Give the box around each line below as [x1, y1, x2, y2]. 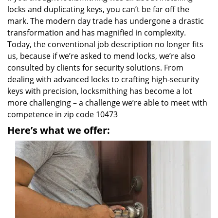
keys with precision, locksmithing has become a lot [7, 86, 192, 96]
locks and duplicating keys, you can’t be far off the [7, 4, 189, 15]
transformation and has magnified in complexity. [7, 27, 186, 38]
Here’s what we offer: [7, 124, 110, 137]
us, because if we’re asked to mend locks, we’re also [7, 51, 196, 61]
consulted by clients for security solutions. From [7, 62, 183, 73]
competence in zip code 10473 [7, 109, 118, 120]
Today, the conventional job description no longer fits [7, 39, 203, 50]
